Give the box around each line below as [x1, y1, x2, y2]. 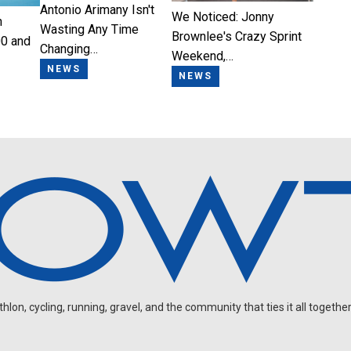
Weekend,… [171, 49, 233, 64]
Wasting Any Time [40, 21, 139, 37]
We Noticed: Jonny [171, 9, 274, 25]
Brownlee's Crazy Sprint [171, 29, 302, 45]
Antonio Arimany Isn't [40, 2, 155, 17]
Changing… [40, 41, 99, 56]
